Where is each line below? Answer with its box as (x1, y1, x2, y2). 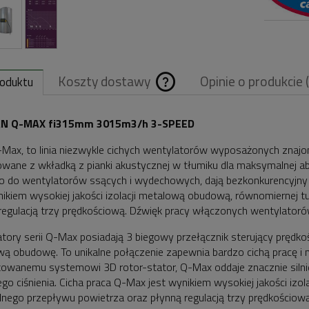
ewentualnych (167, 133, 282, 163)
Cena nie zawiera (167, 109, 303, 139)
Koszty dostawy (58, 71, 153, 92)
